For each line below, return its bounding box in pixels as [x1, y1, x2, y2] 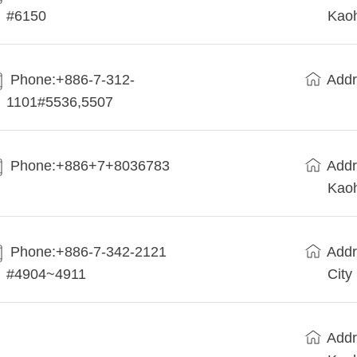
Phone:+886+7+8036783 [10, 158, 171, 175]
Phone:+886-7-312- [10, 72, 135, 88]
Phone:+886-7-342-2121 [10, 244, 167, 261]
